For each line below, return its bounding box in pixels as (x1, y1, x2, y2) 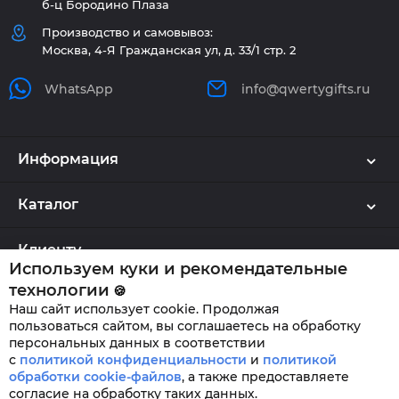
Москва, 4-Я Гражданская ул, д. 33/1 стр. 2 (42, 43, 296, 57)
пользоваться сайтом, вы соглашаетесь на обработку (9, 318, 361, 334)
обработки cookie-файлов (9, 369, 182, 385)
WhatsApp (45, 80, 113, 97)
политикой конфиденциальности (20, 352, 247, 368)
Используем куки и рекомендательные (9, 259, 347, 279)
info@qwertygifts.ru (241, 80, 370, 97)
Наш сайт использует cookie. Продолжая (9, 301, 280, 317)
